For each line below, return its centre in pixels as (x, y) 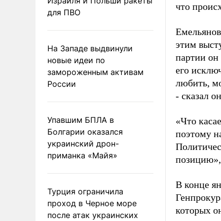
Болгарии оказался (85, 131)
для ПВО (64, 12)
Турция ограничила (85, 191)
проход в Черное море (92, 203)
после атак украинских (93, 215)
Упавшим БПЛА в (81, 120)
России (62, 84)
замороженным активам (95, 72)
